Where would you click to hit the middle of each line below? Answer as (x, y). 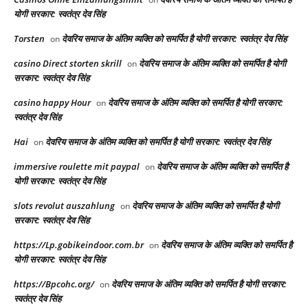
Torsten (29, 39)
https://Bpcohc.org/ (54, 284)
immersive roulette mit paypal (77, 167)
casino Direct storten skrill (68, 64)
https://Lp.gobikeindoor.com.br (79, 245)
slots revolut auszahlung (64, 206)
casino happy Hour (52, 103)
